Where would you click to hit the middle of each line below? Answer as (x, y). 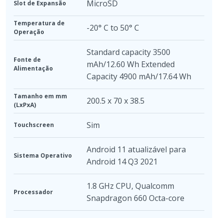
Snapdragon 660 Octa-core (136, 198)
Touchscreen (34, 125)
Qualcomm (155, 186)
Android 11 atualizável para (136, 149)
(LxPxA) (25, 105)
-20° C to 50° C (113, 28)
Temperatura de (39, 23)
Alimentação (33, 68)
